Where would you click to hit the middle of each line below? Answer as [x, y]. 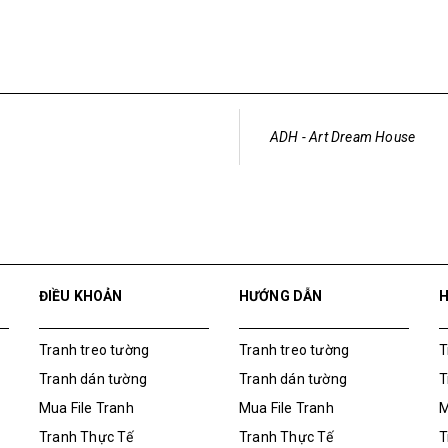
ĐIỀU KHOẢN [81, 302]
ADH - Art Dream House [343, 143]
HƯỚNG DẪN [281, 302]
